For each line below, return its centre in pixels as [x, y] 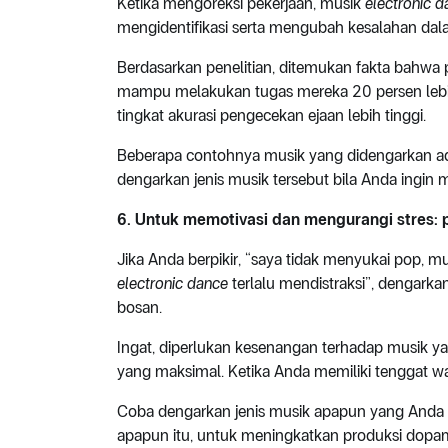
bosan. [139, 308]
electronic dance [172, 284]
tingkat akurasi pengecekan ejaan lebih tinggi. [271, 116]
